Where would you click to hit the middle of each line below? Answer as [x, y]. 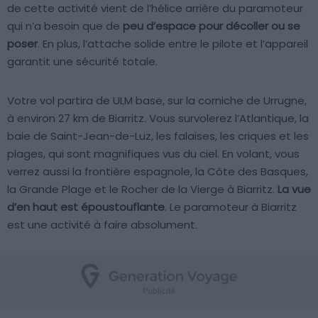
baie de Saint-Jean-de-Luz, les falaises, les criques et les [158, 136]
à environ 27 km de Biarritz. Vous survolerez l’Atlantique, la [158, 119]
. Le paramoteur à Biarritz [231, 207]
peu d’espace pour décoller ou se [212, 26]
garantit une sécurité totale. [82, 62]
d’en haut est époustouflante [86, 207]
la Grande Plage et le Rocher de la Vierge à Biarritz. [142, 190]
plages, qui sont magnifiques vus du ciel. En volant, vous [153, 154]
